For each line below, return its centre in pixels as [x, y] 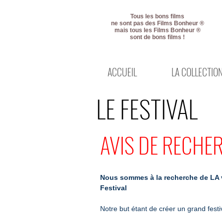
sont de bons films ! [157, 37]
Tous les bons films [157, 16]
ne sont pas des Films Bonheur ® [157, 23]
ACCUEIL [122, 72]
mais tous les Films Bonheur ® [157, 30]
